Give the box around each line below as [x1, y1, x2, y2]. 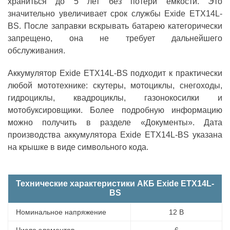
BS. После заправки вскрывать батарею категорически [8, 21, 222, 30]
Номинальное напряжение [16, 207, 106, 216]
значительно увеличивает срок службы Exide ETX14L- [8, 9, 222, 18]
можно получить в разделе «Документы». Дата [8, 118, 222, 127]
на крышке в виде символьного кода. [8, 142, 148, 151]
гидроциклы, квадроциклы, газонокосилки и [8, 93, 222, 102]
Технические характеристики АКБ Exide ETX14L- [16, 179, 214, 188]
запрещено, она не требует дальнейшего [8, 33, 222, 43]
